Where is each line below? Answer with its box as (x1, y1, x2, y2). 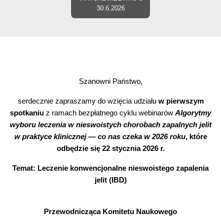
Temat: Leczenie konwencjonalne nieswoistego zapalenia (12, 164, 209, 172)
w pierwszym (158, 97, 204, 105)
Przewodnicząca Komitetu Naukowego (44, 207, 177, 216)
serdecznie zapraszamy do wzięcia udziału (17, 97, 158, 105)
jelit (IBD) (94, 176, 127, 184)
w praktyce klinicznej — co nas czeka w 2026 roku (14, 132, 185, 141)
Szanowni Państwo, (78, 77, 143, 85)
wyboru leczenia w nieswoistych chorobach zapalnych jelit (9, 120, 212, 129)
